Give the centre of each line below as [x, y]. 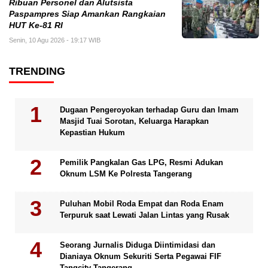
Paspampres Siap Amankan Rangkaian [87, 14]
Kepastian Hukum [92, 132]
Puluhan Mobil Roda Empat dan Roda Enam [142, 203]
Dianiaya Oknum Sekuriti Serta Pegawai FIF [141, 256]
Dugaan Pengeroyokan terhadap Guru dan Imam [149, 109]
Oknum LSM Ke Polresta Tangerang [126, 173]
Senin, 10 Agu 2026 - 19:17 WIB [55, 40]
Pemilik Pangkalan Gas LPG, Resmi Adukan [141, 162]
